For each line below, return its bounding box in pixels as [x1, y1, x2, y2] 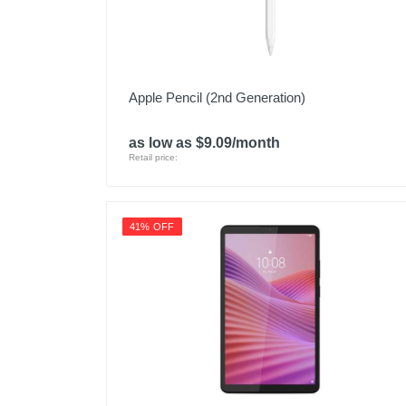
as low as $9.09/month [129, 135, 280, 150]
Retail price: [129, 152, 178, 162]
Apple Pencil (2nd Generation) [129, 90, 305, 105]
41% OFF [130, 221, 175, 232]
